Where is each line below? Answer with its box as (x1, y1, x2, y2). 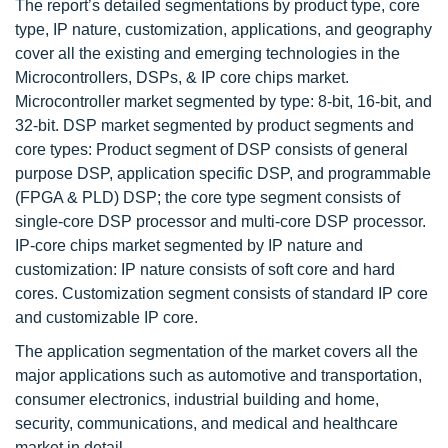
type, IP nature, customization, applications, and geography (15, 21, 432, 38)
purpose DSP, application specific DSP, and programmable (15, 165, 431, 182)
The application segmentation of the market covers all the (15, 343, 418, 360)
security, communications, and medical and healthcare (15, 415, 398, 432)
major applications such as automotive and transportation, (15, 367, 422, 384)
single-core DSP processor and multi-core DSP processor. (15, 213, 426, 230)
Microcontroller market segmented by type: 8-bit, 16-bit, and (15, 93, 432, 110)
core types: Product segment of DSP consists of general (15, 141, 408, 158)
